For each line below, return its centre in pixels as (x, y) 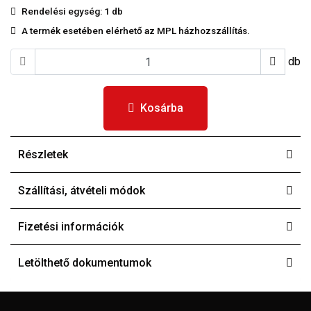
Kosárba (162, 108)
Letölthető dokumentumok (85, 263)
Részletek (43, 154)
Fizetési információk (71, 227)
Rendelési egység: (63, 11)
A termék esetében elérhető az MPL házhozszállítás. (136, 31)
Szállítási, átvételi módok (82, 191)
